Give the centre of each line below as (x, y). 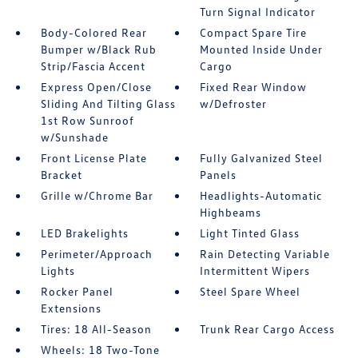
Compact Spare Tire (254, 32)
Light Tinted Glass (250, 233)
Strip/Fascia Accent (93, 66)
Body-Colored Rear (93, 32)
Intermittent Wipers (255, 270)
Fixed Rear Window (254, 87)
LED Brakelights (84, 233)
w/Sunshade (74, 137)
